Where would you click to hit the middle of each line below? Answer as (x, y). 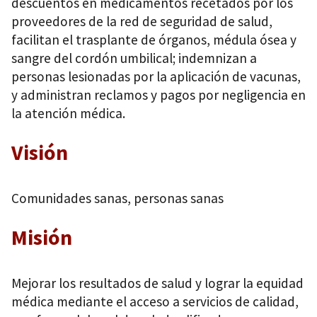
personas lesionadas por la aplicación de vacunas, (156, 76)
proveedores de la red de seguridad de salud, (142, 21)
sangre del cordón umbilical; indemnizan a (134, 58)
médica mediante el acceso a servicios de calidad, (155, 301)
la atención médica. (68, 113)
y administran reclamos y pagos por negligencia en (158, 94)
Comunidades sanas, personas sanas (117, 198)
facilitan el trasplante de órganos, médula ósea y (154, 39)
